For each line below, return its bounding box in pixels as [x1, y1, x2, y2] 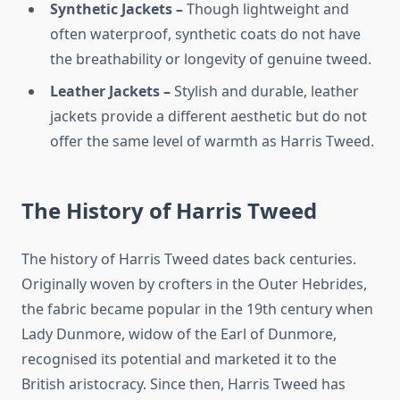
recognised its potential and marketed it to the [21, 349, 337, 370]
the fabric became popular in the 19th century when [21, 299, 373, 320]
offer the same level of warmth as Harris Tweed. [50, 131, 374, 152]
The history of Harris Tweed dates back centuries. [21, 249, 356, 270]
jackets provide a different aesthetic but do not [50, 106, 367, 127]
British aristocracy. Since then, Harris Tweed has [21, 374, 346, 395]
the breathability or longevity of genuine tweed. [50, 49, 371, 70]
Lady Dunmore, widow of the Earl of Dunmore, [21, 324, 337, 345]
